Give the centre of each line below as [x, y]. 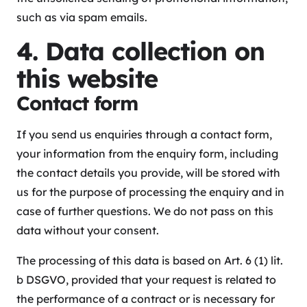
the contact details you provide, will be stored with [148, 173]
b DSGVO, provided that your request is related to [146, 280]
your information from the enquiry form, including [147, 154]
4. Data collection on [140, 51]
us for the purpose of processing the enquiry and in [150, 192]
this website [87, 79]
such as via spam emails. [82, 17]
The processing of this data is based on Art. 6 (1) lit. [150, 261]
